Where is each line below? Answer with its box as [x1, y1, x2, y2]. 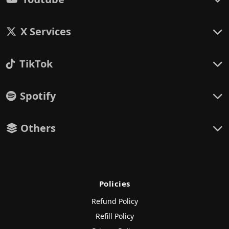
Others [18, 121, 56, 135]
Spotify [20, 89, 56, 103]
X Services [20, 25, 71, 38]
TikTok [19, 57, 53, 71]
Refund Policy [91, 196, 138, 206]
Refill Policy [95, 211, 134, 221]
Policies [99, 178, 130, 189]
